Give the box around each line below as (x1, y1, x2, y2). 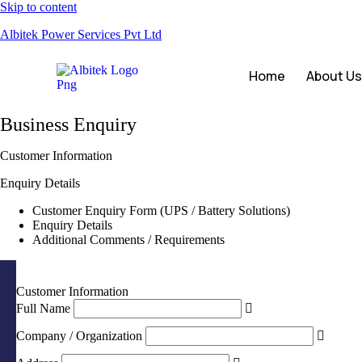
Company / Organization (16, 329, 142, 343)
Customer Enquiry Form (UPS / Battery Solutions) (32, 204, 290, 217)
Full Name (16, 301, 70, 315)
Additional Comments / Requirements (32, 233, 225, 246)
